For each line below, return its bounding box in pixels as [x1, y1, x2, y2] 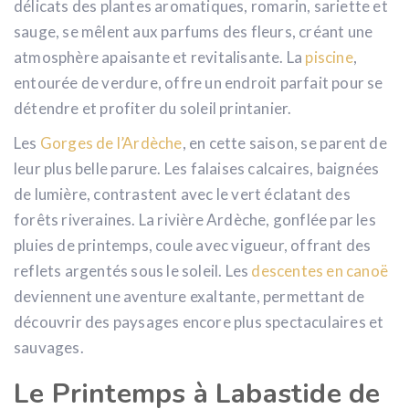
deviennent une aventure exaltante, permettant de [14, 286, 365, 306]
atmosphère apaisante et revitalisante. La [14, 47, 306, 67]
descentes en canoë [251, 260, 389, 280]
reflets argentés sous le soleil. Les [14, 260, 252, 280]
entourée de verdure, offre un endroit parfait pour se [14, 72, 383, 92]
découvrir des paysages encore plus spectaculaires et [14, 311, 384, 331]
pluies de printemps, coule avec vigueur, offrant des [14, 235, 372, 255]
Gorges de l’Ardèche [39, 132, 183, 152]
